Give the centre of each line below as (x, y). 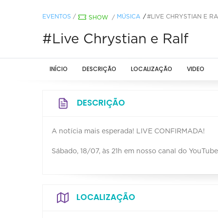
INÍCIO (59, 69)
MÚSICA (128, 16)
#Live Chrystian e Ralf (115, 39)
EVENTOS (57, 16)
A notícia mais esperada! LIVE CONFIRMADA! (128, 131)
